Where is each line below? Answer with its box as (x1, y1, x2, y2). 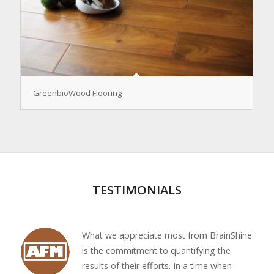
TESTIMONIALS (92, 182, 182, 199)
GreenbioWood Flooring (32, 87, 122, 99)
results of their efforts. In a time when (81, 260, 232, 272)
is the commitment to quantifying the (81, 245, 231, 257)
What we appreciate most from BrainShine (81, 229, 252, 242)
